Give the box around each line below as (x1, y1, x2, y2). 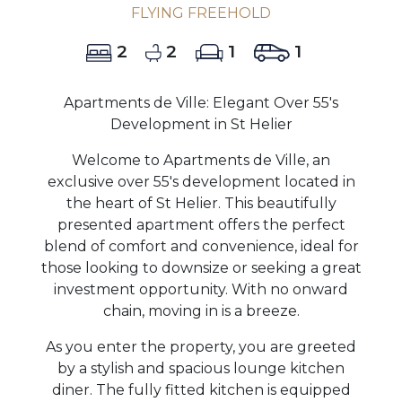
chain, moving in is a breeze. (102, 302, 300, 320)
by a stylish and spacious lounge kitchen (57, 360, 345, 378)
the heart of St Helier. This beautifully (66, 195, 336, 213)
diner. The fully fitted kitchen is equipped (51, 381, 351, 399)
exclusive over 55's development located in (47, 173, 355, 191)
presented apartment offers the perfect (57, 216, 345, 234)
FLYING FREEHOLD (131, 4, 271, 22)
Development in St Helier (109, 116, 293, 134)
